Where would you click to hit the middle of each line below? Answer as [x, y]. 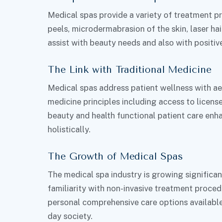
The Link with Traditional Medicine [130, 70]
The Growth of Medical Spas [115, 157]
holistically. [69, 130]
